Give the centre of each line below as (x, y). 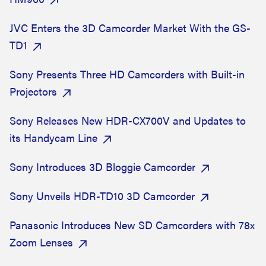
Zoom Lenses (41, 242)
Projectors (33, 91)
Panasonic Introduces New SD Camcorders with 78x (132, 225)
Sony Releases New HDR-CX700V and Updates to (128, 120)
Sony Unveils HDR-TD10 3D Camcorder (102, 196)
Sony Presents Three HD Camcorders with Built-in (127, 74)
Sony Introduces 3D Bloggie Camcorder (102, 167)
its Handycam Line (53, 137)
